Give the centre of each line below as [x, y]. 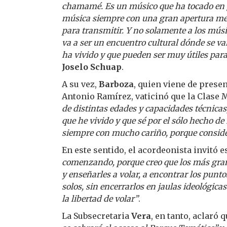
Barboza [115, 84]
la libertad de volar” [100, 198]
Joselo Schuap [92, 67]
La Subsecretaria [97, 216]
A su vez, [79, 84]
